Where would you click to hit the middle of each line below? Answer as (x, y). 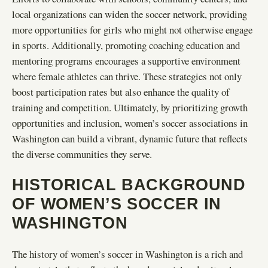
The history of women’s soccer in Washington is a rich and (127, 254)
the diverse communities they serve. (82, 154)
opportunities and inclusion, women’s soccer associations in (130, 123)
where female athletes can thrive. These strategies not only (127, 76)
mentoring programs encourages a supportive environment (126, 60)
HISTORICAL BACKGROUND (129, 185)
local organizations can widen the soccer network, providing (130, 14)
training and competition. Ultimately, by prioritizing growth (130, 107)
